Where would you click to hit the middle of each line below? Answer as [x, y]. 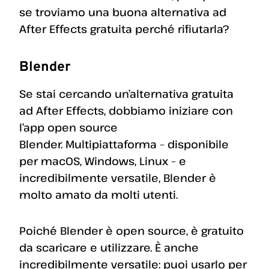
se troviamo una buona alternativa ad [123, 12]
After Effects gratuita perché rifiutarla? [124, 29]
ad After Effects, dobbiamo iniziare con [126, 110]
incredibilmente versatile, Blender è [118, 177]
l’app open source [68, 127]
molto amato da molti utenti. [98, 194]
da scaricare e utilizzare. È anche [109, 247]
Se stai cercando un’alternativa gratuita [126, 93]
